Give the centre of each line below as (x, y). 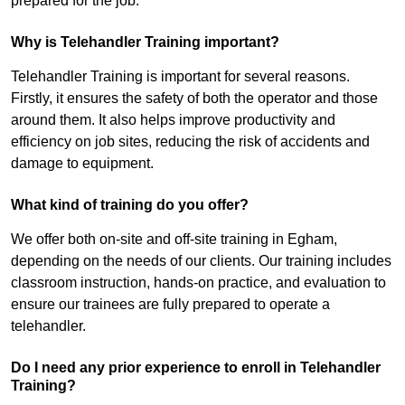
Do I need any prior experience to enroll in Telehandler (196, 368)
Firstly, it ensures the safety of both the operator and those (194, 99)
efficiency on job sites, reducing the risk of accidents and (190, 142)
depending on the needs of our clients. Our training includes (201, 261)
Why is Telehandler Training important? (145, 42)
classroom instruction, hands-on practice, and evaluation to (198, 283)
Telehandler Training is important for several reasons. (180, 77)
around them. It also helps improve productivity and (173, 120)
